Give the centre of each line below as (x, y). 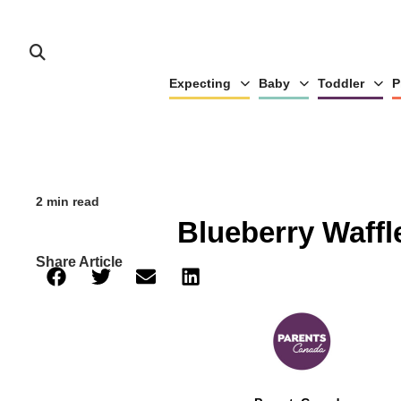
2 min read (68, 201)
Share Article (79, 262)
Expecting (200, 83)
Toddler (341, 83)
